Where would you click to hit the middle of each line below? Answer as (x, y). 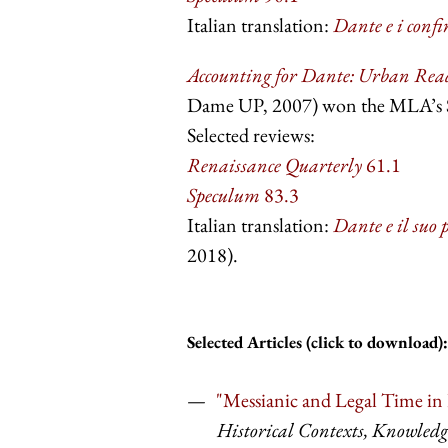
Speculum (223, 194)
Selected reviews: (251, 134)
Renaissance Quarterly (274, 164)
